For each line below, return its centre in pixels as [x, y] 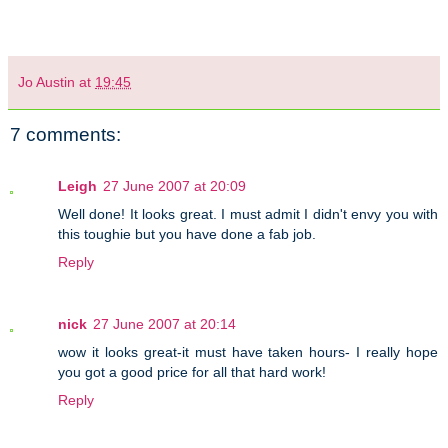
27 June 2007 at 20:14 [164, 324]
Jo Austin [46, 81]
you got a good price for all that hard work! [192, 372]
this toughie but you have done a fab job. [187, 234]
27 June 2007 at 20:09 [174, 186]
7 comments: [65, 134]
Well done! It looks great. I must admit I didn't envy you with [248, 214]
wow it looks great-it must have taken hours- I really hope [248, 352]
